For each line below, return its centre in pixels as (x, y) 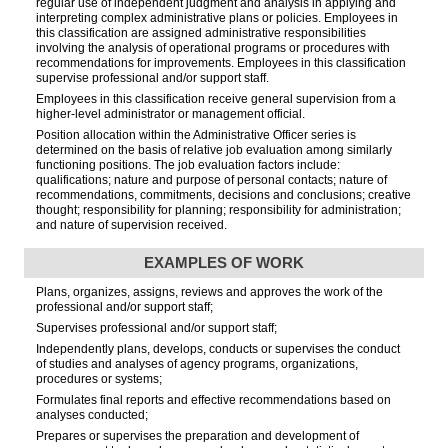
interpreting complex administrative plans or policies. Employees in (217, 17)
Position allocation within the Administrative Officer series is (196, 134)
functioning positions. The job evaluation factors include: (188, 164)
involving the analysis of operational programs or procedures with (213, 47)
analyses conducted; (92, 415)
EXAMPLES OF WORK (224, 263)
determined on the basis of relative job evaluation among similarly (214, 149)
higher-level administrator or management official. (170, 113)
